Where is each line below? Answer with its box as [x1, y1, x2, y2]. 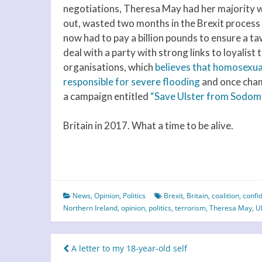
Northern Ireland [63, 203, 118, 213]
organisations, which [63, 60, 155, 73]
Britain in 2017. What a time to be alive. [63, 119, 233, 132]
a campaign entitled [63, 89, 150, 102]
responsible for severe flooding [63, 75, 200, 88]
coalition [212, 191, 239, 201]
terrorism [175, 203, 206, 213]
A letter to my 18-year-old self [69, 243, 187, 254]
